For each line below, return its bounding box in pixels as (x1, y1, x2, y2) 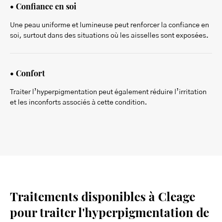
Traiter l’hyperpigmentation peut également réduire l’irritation (10, 88, 207, 96)
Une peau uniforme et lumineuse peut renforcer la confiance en (10, 21, 209, 29)
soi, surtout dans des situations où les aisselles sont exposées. (10, 32, 209, 39)
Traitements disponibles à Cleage (10, 185, 195, 205)
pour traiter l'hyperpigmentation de (10, 201, 209, 221)
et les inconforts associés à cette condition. (10, 99, 147, 106)
